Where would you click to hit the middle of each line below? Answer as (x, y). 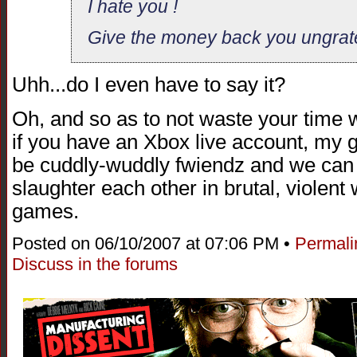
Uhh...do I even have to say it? (149, 85)
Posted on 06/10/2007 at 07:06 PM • (153, 244)
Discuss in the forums (95, 265)
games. (45, 211)
